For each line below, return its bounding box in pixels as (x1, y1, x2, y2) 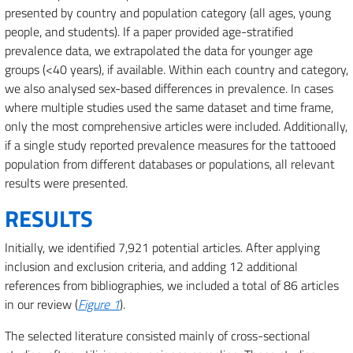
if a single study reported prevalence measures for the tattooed (5, 136, 336, 154)
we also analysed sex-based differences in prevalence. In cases (5, 79, 333, 98)
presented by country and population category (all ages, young (5, 3, 331, 22)
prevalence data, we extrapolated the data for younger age (5, 41, 313, 60)
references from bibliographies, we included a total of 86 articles (5, 276, 339, 295)
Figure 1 (78, 295, 120, 314)
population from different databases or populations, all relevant (5, 154, 335, 173)
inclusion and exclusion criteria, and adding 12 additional (5, 257, 298, 276)
